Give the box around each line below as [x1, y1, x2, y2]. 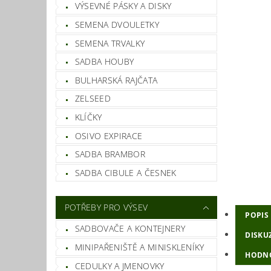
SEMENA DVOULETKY [74, 19, 159, 31]
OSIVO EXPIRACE [74, 129, 143, 142]
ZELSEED [74, 93, 111, 105]
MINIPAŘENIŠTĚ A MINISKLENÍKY [74, 241, 204, 253]
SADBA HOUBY [74, 56, 134, 68]
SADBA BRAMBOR [74, 148, 145, 160]
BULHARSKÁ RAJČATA [74, 74, 158, 86]
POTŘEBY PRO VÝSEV [64, 201, 148, 213]
